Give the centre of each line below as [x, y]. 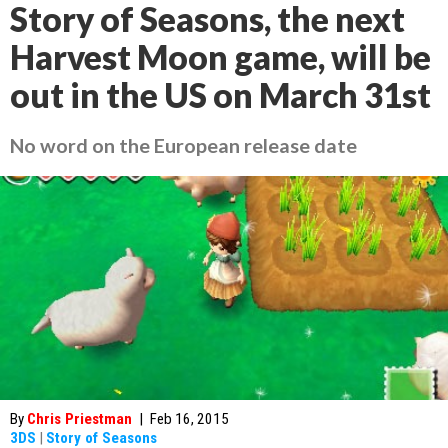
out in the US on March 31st [220, 95]
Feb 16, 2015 [189, 419]
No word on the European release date [183, 145]
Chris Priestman [79, 419]
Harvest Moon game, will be [220, 57]
